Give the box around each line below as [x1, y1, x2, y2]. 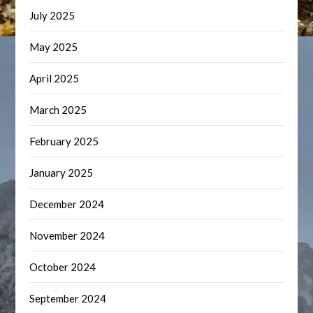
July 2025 [29, 9, 75, 22]
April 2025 [29, 72, 80, 85]
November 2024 [29, 229, 105, 242]
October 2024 [29, 261, 96, 273]
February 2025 [29, 135, 99, 147]
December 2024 [29, 198, 105, 210]
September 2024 [29, 292, 107, 305]
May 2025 [29, 41, 78, 53]
